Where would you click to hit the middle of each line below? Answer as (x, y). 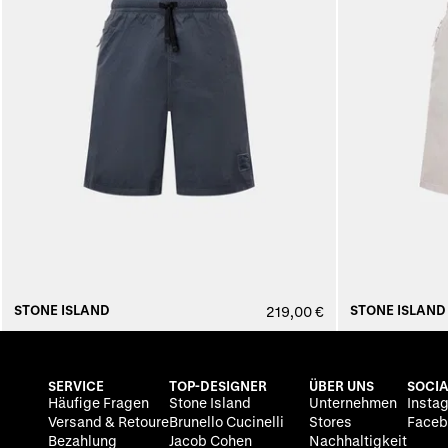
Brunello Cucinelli (226, 422)
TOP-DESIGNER (218, 386)
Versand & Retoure (108, 422)
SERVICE (76, 386)
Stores (330, 422)
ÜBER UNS (341, 386)
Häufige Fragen (98, 403)
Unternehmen (353, 403)
